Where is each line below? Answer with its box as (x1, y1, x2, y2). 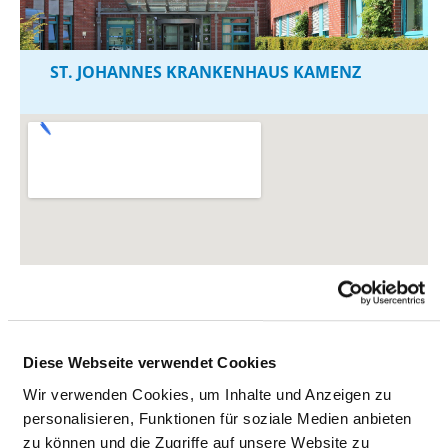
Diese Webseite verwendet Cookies (23, 354, 276, 372)
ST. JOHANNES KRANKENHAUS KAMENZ (50, 61, 361, 84)
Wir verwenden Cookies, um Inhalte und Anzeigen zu (23, 385, 392, 403)
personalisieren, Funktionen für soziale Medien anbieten (23, 409, 412, 427)
